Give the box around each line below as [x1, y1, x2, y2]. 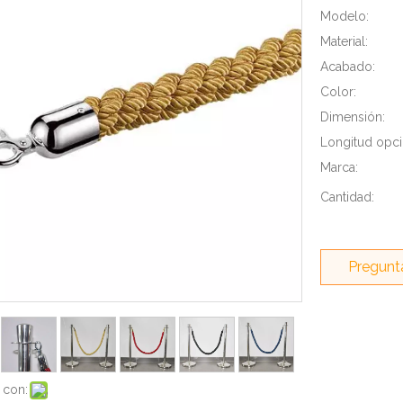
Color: [320, 85, 356, 99]
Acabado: [320, 59, 375, 74]
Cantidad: [320, 190, 374, 204]
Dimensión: [320, 110, 385, 124]
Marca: [320, 160, 358, 175]
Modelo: [320, 9, 369, 23]
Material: [320, 34, 368, 49]
